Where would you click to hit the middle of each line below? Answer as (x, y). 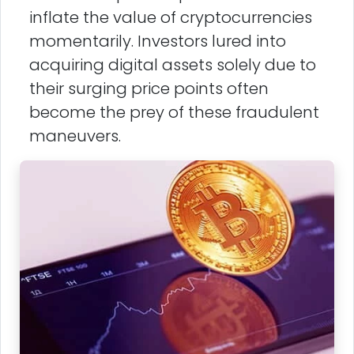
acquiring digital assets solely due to (173, 65)
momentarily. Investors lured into (158, 41)
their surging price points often (149, 89)
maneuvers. (75, 136)
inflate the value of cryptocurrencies (171, 18)
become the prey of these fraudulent (174, 113)
